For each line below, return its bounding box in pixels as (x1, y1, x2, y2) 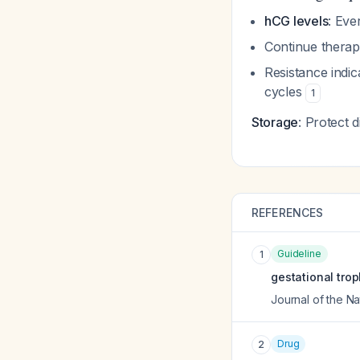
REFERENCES (252, 206, 324, 219)
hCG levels (264, 13, 329, 29)
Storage (252, 114, 299, 130)
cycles (264, 84, 306, 100)
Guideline (277, 247, 321, 260)
